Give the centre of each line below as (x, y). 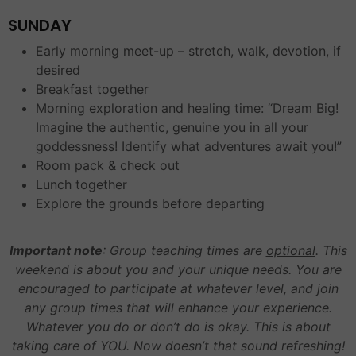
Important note (56, 250)
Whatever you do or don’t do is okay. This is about (178, 326)
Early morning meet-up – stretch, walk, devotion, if (188, 50)
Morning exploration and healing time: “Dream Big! (187, 108)
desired (58, 70)
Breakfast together (92, 89)
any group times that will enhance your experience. (178, 307)
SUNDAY (40, 25)
